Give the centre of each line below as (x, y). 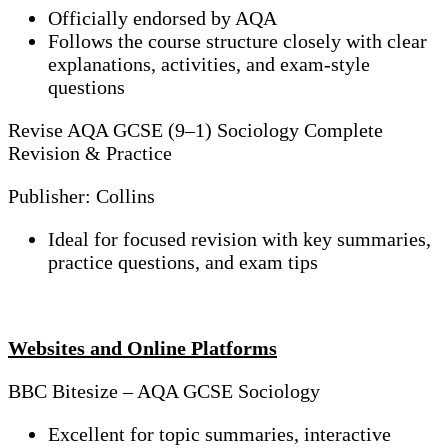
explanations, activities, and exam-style (209, 64)
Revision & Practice (90, 153)
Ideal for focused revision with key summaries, (239, 239)
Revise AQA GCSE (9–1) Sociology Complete (195, 130)
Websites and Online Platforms (142, 348)
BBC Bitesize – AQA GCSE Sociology (164, 391)
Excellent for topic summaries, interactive (219, 434)
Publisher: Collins (81, 196)
